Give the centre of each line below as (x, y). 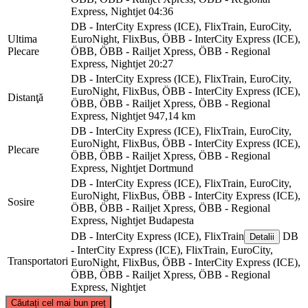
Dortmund (171, 168)
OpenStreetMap (220, 291)
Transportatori (38, 261)
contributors (259, 291)
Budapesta (171, 220)
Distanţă (25, 97)
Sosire (21, 201)
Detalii (262, 236)
